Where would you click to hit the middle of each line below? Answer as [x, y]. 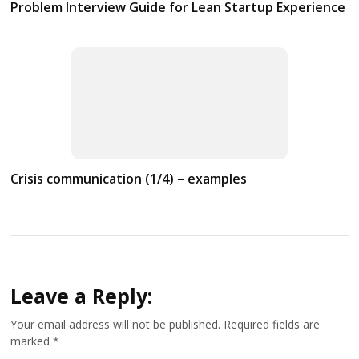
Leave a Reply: [85, 295]
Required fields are [272, 324]
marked [32, 341]
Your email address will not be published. [116, 324]
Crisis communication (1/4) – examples [129, 178]
